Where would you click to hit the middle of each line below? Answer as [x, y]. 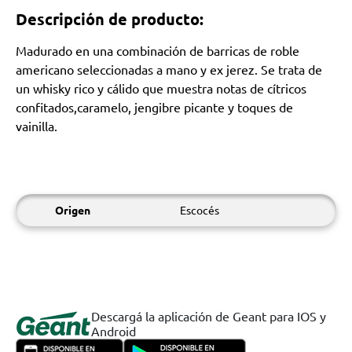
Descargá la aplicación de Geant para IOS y [209, 316]
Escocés [200, 210]
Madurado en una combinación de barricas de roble [158, 50]
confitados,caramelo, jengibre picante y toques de [154, 107]
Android [114, 331]
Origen [73, 210]
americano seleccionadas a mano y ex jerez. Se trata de [169, 69]
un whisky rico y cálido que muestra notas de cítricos [161, 88]
